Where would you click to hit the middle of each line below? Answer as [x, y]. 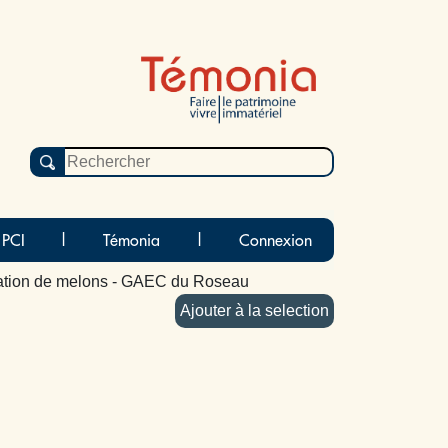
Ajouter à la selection [282, 310]
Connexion [276, 240]
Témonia [132, 240]
